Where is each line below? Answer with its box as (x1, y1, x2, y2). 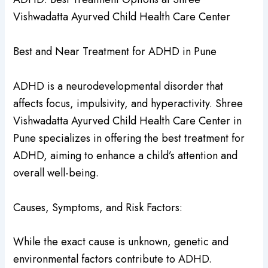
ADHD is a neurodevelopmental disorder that (13, 78, 224, 94)
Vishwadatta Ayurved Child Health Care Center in (13, 112, 242, 129)
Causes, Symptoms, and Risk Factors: (13, 199, 183, 215)
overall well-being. (13, 165, 99, 181)
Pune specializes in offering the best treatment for (13, 130, 245, 146)
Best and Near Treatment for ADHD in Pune (13, 43, 217, 59)
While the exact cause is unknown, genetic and (13, 234, 229, 250)
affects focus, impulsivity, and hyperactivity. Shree (13, 95, 243, 111)
